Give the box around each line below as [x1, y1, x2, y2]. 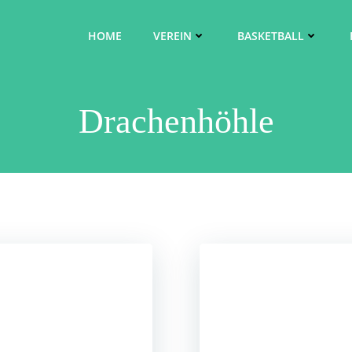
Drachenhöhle [78, 102, 274, 141]
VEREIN [153, 27, 192, 43]
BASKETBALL [237, 27, 304, 43]
